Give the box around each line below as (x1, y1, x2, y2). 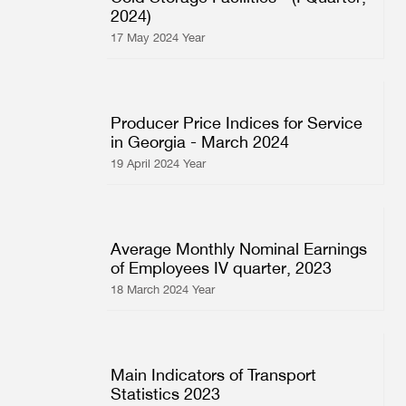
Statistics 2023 (111, 383, 220, 403)
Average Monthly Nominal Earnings (111, 238, 367, 258)
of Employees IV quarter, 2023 (111, 257, 332, 277)
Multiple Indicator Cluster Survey (169, 23, 356, 38)
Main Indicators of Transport (111, 364, 316, 384)
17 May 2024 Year (111, 30, 205, 44)
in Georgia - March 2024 (111, 131, 289, 151)
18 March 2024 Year (111, 282, 215, 296)
